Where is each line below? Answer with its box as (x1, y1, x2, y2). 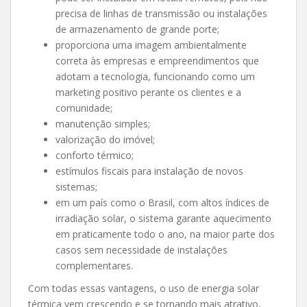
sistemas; (56, 180, 97, 193)
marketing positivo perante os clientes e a (56, 85, 241, 99)
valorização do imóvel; (56, 132, 155, 146)
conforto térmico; (56, 148, 134, 162)
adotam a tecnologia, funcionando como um (56, 69, 255, 83)
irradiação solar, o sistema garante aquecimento (56, 211, 271, 225)
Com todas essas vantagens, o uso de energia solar (28, 281, 259, 295)
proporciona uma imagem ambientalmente (56, 38, 247, 51)
